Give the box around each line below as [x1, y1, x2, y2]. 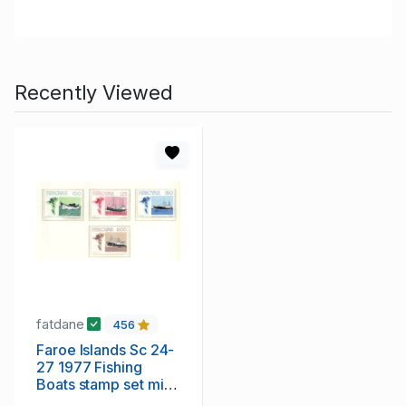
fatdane [36, 314, 88, 333]
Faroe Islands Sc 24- [36, 341, 175, 360]
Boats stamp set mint [36, 375, 177, 394]
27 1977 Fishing [36, 358, 142, 377]
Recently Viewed [14, 80, 173, 104]
